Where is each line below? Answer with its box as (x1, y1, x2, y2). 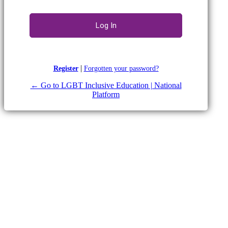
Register (53, 64, 78, 72)
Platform (92, 90, 120, 99)
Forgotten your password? (83, 64, 159, 72)
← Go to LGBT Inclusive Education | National (30, 80, 182, 90)
